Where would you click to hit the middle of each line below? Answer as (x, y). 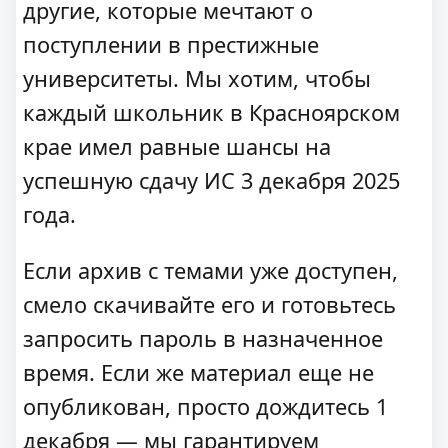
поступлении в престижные (171, 44)
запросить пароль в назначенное (203, 338)
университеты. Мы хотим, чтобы (197, 78)
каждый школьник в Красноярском (211, 112)
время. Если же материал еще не (198, 372)
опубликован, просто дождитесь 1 (205, 406)
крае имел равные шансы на (177, 146)
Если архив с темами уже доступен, (210, 270)
